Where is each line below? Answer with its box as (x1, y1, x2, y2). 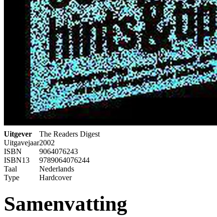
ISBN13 (4, 155, 30, 164)
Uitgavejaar (4, 138, 39, 147)
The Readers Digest (39, 129, 100, 138)
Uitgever (4, 129, 32, 138)
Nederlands (39, 164, 74, 173)
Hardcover (39, 173, 72, 182)
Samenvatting (4, 192, 127, 215)
